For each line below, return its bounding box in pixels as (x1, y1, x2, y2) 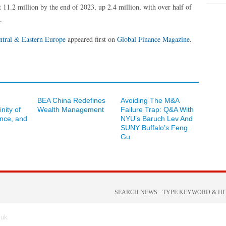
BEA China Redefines (37, 96, 105, 104)
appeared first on (66, 34, 117, 44)
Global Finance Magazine (117, 34, 190, 44)
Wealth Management (37, 105, 104, 114)
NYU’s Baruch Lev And (121, 115, 193, 123)
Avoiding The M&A (121, 96, 179, 104)
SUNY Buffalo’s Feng (121, 124, 188, 132)
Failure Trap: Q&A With (121, 105, 194, 114)
